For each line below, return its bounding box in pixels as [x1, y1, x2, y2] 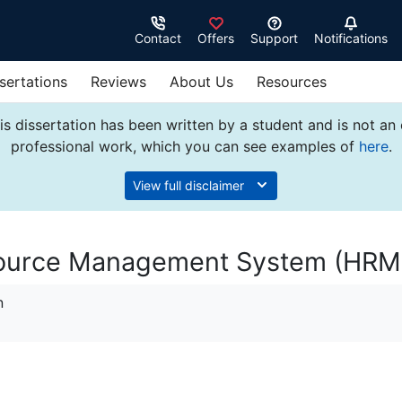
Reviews [91, 73, 146, 91]
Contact [135, 31, 181, 47]
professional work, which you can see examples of [10, 137, 359, 155]
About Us [170, 73, 233, 91]
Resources [257, 73, 327, 91]
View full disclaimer [133, 178, 248, 193]
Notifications [314, 31, 388, 47]
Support [250, 31, 298, 47]
